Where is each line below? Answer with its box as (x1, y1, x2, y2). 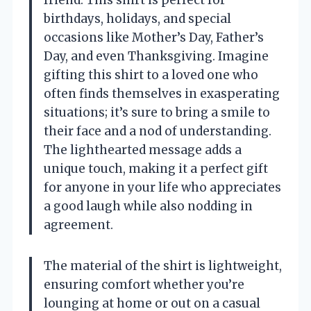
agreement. (44, 217, 113, 233)
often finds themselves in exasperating (44, 85, 280, 101)
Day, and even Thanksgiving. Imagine (44, 48, 269, 64)
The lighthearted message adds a (44, 142, 242, 158)
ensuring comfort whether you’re (44, 276, 244, 292)
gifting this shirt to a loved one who (44, 67, 258, 83)
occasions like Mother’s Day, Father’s (44, 29, 264, 45)
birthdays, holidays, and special (44, 10, 231, 26)
